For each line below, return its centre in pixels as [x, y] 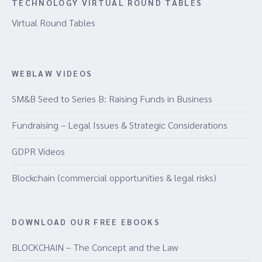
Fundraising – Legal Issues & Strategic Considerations [120, 125]
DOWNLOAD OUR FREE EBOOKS [86, 222]
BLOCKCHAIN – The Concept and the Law [95, 247]
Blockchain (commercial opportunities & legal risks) [114, 177]
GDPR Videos [38, 151]
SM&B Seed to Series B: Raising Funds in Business [112, 99]
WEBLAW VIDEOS [52, 73]
